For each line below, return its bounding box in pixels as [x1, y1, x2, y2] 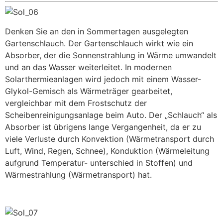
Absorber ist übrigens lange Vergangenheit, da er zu [5, 121, 201, 132]
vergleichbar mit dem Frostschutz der [5, 98, 147, 108]
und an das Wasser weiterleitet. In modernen [5, 62, 172, 72]
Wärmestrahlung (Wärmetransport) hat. [5, 169, 152, 180]
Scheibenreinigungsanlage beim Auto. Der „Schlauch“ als [5, 110, 217, 120]
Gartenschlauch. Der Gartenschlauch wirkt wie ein [5, 38, 193, 48]
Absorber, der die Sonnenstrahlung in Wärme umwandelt [5, 50, 217, 60]
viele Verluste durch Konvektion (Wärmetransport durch [5, 133, 214, 144]
